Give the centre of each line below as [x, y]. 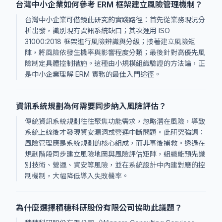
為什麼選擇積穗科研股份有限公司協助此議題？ [99, 208]
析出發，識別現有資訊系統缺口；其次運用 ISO [97, 30]
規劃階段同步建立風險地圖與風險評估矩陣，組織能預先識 [115, 154]
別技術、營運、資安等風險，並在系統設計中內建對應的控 [115, 165]
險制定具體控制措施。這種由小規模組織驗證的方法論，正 [115, 63]
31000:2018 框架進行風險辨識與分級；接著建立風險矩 [110, 41]
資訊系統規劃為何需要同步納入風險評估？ [91, 106]
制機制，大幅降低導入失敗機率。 [77, 176]
